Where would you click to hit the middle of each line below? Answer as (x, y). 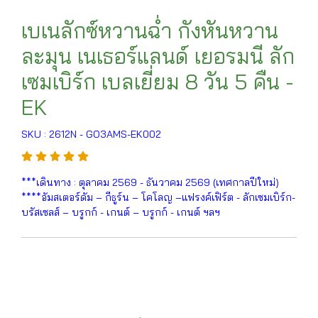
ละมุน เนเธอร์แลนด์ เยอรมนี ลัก (158, 56)
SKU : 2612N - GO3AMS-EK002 (91, 134)
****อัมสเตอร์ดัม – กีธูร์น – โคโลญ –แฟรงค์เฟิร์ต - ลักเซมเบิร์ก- (158, 197)
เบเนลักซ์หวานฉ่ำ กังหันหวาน (150, 31)
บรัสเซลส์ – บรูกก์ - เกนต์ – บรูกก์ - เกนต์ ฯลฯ (121, 212)
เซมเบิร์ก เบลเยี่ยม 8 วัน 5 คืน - (158, 82)
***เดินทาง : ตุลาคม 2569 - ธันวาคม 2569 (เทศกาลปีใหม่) (150, 182)
